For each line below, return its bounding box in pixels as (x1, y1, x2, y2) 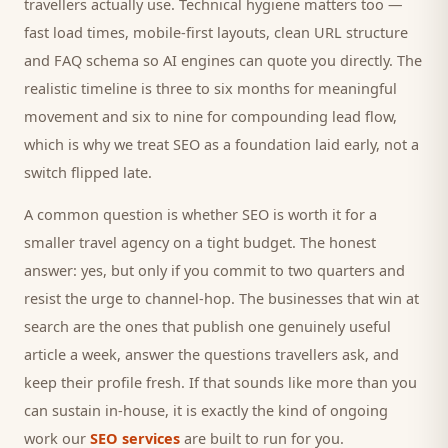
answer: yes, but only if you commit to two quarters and (24, 260, 405, 280)
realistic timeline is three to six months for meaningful (24, 78, 397, 98)
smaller (24, 232, 79, 252)
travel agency (79, 232, 169, 252)
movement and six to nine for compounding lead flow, (24, 106, 397, 126)
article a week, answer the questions (24, 344, 275, 364)
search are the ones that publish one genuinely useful (24, 316, 391, 336)
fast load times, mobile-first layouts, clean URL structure (24, 22, 408, 42)
